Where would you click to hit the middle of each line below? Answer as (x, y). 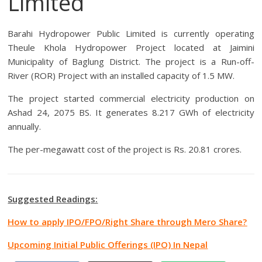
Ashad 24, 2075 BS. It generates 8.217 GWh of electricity (131, 113)
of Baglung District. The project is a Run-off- (156, 62)
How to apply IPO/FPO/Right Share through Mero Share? (127, 222)
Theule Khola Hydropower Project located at (119, 48)
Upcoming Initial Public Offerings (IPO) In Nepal (108, 245)
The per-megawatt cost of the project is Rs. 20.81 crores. (125, 149)
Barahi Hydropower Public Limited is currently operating (131, 34)
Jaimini (242, 48)
